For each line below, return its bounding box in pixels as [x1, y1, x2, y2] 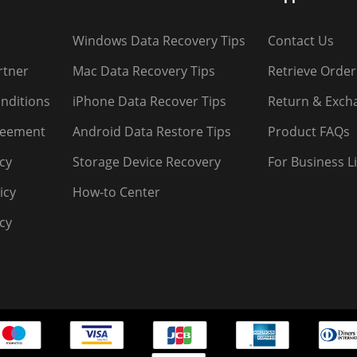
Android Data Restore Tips [73, 123, 231, 141]
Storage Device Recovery [73, 153, 221, 171]
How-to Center [73, 183, 160, 202]
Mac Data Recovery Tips [73, 62, 215, 80]
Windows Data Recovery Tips [73, 32, 245, 50]
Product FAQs [268, 123, 350, 141]
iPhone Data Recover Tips [73, 92, 226, 111]
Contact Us [268, 32, 334, 50]
